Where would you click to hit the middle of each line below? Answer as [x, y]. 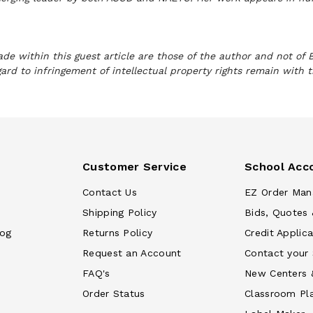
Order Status [114, 293]
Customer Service [134, 167]
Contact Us [110, 192]
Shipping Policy [120, 212]
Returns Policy [118, 233]
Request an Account [132, 253]
